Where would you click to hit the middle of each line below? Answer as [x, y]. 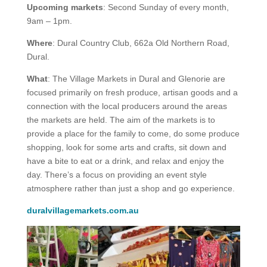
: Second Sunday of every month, [166, 7]
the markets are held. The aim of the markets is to [121, 119]
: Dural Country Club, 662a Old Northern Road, [141, 43]
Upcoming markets [65, 7]
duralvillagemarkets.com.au [83, 210]
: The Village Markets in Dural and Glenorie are [136, 78]
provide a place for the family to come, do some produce [133, 133]
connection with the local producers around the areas [127, 106]
